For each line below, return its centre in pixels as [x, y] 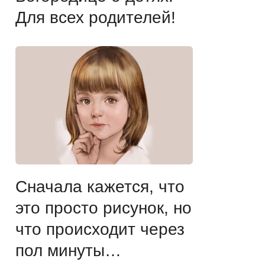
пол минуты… [68, 250]
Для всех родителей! [96, 17]
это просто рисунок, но [104, 208]
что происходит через [100, 229]
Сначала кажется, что [100, 186]
